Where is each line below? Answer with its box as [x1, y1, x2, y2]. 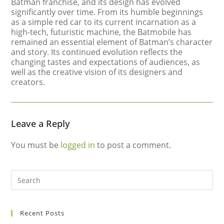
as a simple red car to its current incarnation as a [11, 16, 196, 27]
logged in [60, 139, 95, 150]
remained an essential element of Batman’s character [11, 36, 213, 47]
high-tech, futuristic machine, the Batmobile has [11, 26, 192, 37]
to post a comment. [95, 139, 171, 150]
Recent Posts [20, 208, 65, 217]
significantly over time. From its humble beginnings [11, 6, 203, 17]
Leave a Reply [11, 117, 70, 129]
